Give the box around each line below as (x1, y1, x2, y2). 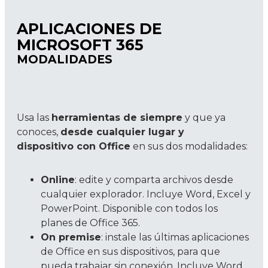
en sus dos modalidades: (130, 141, 248, 152)
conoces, (17, 126, 60, 138)
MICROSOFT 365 (17, 36, 144, 54)
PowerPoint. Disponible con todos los (41, 203, 218, 214)
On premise (41, 232, 101, 243)
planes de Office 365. (41, 217, 140, 229)
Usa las (17, 112, 51, 123)
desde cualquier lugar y (60, 126, 184, 138)
